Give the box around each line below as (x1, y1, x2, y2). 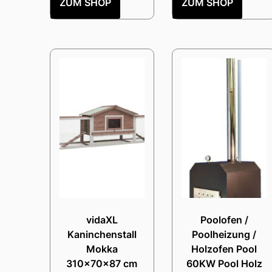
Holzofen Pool (191, 242, 257, 255)
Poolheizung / (192, 228, 257, 240)
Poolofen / (200, 213, 248, 226)
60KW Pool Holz (186, 257, 262, 270)
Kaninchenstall (67, 228, 137, 240)
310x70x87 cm (66, 257, 138, 270)
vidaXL (86, 213, 118, 226)
